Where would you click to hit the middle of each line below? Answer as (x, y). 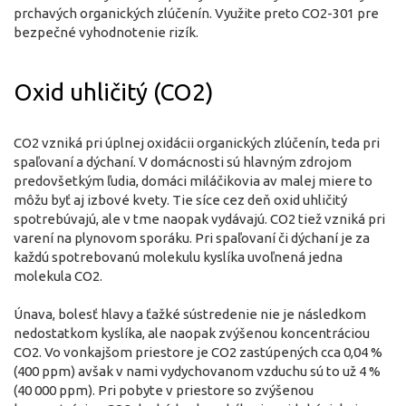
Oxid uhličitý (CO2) (114, 92)
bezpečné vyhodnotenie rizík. (106, 32)
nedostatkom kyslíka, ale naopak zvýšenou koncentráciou (192, 333)
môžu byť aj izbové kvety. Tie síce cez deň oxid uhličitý (180, 199)
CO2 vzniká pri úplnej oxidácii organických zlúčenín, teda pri (197, 142)
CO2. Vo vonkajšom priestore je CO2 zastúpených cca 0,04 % (198, 352)
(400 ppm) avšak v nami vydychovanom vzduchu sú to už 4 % (197, 371)
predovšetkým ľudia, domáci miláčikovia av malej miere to (193, 180)
